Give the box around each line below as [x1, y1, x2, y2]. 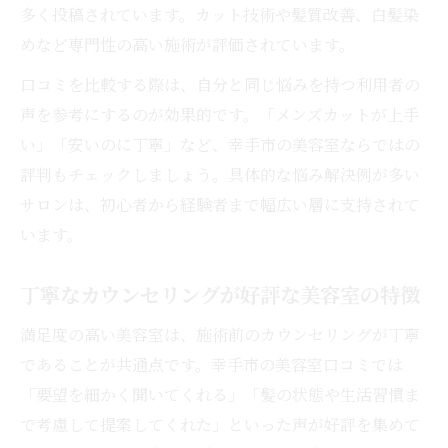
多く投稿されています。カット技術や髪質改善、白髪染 [20, 2, 419, 26]
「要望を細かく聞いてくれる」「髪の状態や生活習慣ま [20, 382, 420, 406]
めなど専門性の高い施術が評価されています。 [20, 32, 355, 56]
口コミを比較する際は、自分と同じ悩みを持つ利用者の [20, 72, 420, 96]
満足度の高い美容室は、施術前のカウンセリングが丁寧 [20, 322, 420, 346]
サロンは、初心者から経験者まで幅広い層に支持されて [20, 192, 420, 216]
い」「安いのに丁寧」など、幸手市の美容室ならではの [20, 132, 420, 156]
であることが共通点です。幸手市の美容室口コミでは [20, 352, 403, 376]
